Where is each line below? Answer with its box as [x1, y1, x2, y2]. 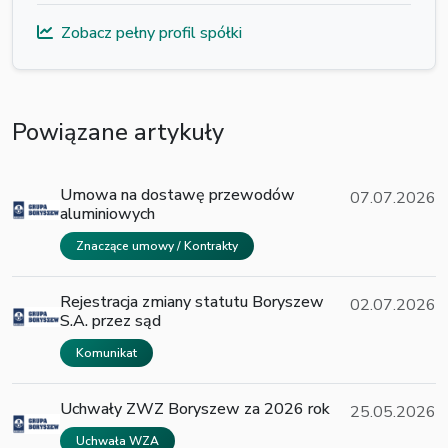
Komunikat [76, 345, 137, 362]
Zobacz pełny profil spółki [61, 22, 242, 45]
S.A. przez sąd [60, 310, 161, 333]
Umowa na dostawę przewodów [60, 184, 295, 207]
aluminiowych [60, 203, 155, 226]
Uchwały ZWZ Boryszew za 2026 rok [60, 398, 330, 421]
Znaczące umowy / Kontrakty [76, 238, 238, 255]
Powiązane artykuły [12, 116, 224, 149]
